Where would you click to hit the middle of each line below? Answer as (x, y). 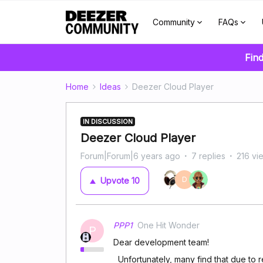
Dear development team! (161, 242)
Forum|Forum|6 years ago (130, 156)
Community (173, 22)
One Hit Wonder (168, 225)
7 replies (208, 156)
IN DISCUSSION (108, 122)
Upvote (115, 181)
